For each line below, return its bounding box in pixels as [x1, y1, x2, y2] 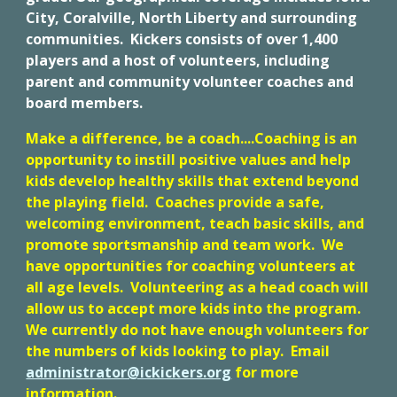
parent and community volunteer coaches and [26, 72, 354, 91]
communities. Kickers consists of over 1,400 [26, 29, 339, 49]
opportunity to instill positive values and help [26, 150, 352, 169]
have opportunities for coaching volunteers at [26, 256, 356, 276]
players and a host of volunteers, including [26, 51, 331, 70]
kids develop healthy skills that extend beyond [26, 171, 360, 191]
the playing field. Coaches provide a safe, [26, 192, 325, 212]
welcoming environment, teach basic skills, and [26, 214, 365, 233]
